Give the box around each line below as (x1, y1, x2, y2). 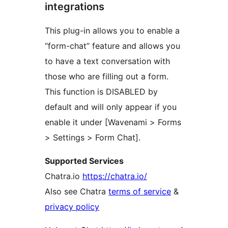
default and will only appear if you (45, 102, 177, 112)
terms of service (108, 186, 171, 197)
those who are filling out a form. (45, 71, 168, 82)
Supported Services (45, 156, 124, 166)
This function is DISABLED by (45, 87, 158, 97)
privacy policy (45, 202, 99, 212)
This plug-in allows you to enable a (45, 25, 180, 36)
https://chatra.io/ (82, 171, 147, 182)
